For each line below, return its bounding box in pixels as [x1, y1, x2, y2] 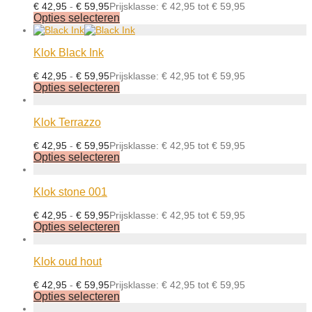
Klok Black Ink [33, 47, 104, 58]
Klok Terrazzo [33, 116, 101, 128]
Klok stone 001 [33, 186, 107, 198]
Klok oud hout [33, 256, 102, 267]
